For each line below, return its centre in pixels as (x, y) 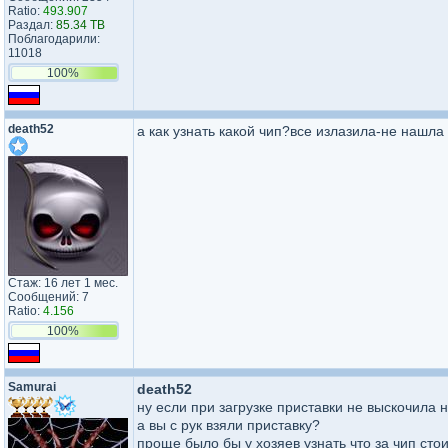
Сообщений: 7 (48, 297)
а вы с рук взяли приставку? (228, 425)
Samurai (32, 387)
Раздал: (32, 25)
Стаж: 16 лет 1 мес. (63, 283)
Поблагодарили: (54, 39)
